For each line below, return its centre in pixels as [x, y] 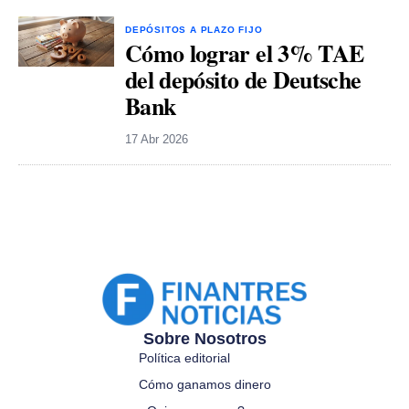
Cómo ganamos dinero [204, 384]
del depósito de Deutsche [243, 80]
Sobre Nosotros [204, 338]
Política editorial [184, 357]
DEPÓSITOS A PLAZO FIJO [194, 30]
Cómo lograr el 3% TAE [245, 53]
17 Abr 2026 [157, 140]
